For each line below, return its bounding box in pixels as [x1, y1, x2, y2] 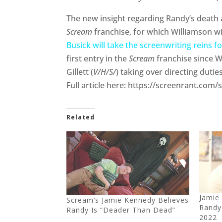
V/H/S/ [93, 66, 116, 78]
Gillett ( [66, 66, 94, 78]
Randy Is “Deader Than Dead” [66, 205, 176, 215]
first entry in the [66, 53, 129, 64]
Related [66, 113, 95, 122]
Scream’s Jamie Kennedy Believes [66, 195, 189, 205]
